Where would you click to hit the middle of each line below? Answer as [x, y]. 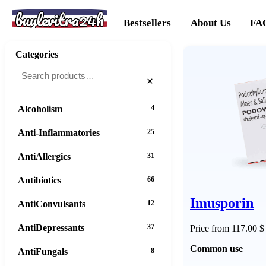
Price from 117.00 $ [227, 228]
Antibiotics [39, 180]
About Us [210, 23]
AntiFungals [43, 251]
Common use [216, 248]
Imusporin [222, 203]
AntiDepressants [51, 227]
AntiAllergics [44, 156]
